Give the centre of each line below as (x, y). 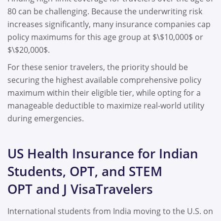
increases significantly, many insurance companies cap (109, 24)
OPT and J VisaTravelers (82, 189)
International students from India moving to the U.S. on (110, 211)
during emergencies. (47, 119)
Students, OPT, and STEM (85, 171)
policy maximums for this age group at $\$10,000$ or (105, 37)
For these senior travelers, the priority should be (98, 67)
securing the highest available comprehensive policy (104, 80)
